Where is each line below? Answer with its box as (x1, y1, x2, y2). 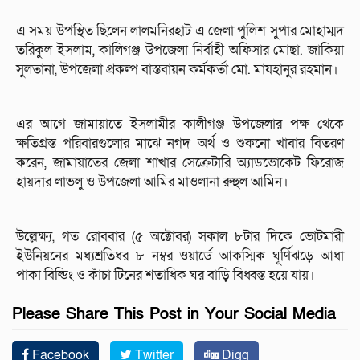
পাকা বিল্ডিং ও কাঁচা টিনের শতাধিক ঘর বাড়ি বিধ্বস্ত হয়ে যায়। (16, 265, 315, 284)
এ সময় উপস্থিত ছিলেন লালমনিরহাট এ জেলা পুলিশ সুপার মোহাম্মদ (16, 21, 344, 40)
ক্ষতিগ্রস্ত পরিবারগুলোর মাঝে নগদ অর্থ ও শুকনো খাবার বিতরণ (16, 133, 344, 153)
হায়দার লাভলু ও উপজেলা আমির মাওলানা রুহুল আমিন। (16, 172, 288, 191)
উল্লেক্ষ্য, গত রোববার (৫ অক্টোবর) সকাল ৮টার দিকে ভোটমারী (16, 227, 344, 246)
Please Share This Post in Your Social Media (12, 303, 336, 325)
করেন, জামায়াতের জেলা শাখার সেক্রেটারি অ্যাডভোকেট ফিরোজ (16, 153, 344, 172)
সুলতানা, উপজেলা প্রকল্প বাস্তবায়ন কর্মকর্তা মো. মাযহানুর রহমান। (16, 59, 338, 79)
